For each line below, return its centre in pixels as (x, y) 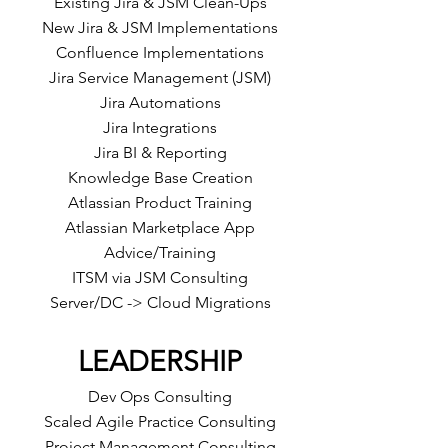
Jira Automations (160, 102)
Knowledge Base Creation (160, 177)
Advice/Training (160, 252)
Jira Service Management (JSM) (160, 77)
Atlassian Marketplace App (160, 227)
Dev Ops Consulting (160, 396)
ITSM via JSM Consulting (160, 277)
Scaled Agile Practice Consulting (160, 421)
